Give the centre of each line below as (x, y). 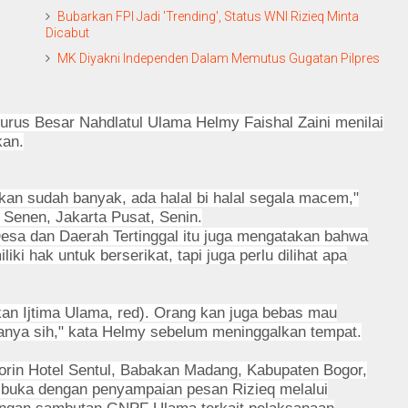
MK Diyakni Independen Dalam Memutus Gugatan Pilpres (219, 58)
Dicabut (67, 32)
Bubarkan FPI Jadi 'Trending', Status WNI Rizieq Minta (208, 16)
